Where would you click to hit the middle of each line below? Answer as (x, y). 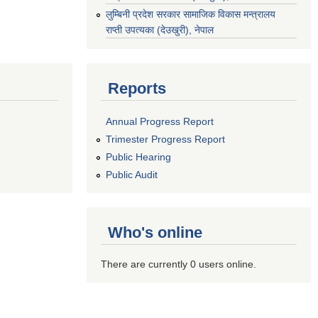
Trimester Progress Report (165, 139)
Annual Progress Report (160, 122)
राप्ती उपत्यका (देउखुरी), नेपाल (160, 29)
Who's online (155, 232)
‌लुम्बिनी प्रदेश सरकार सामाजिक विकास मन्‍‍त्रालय (191, 14)
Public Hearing (138, 157)
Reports (137, 88)
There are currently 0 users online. (179, 264)
